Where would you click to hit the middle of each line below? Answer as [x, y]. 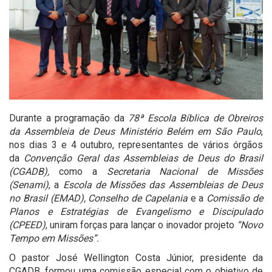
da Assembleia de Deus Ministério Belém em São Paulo [135, 131]
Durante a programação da [69, 118]
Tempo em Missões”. [54, 238]
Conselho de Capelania [138, 198]
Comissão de [235, 198]
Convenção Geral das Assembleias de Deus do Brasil [143, 158]
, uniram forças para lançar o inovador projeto [140, 225]
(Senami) [29, 185]
